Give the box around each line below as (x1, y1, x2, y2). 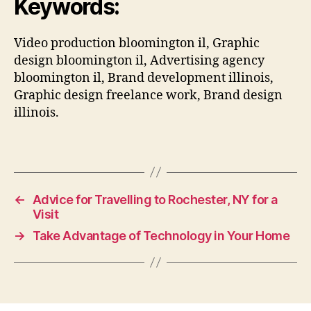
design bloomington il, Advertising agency (14, 53, 264, 69)
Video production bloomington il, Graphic (14, 35, 260, 51)
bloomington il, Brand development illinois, (14, 70, 274, 86)
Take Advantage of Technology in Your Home (32, 228, 290, 243)
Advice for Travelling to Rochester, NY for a (32, 192, 278, 207)
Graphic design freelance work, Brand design (14, 87, 283, 103)
